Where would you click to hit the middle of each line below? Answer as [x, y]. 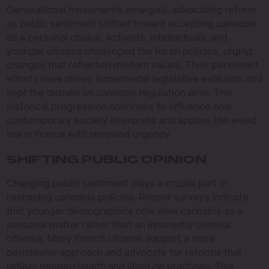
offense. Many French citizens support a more [111, 238]
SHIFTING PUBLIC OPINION [106, 161]
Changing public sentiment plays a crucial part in [116, 183]
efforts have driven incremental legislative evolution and [134, 79]
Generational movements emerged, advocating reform [131, 10]
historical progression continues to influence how [119, 106]
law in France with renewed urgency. [89, 134]
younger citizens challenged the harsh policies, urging [129, 51]
